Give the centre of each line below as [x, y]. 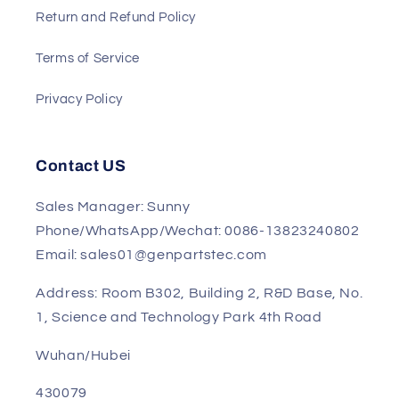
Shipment [66, 12]
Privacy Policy [79, 175]
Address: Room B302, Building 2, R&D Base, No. [199, 369]
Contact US [81, 243]
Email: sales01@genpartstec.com [151, 332]
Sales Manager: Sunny [113, 284]
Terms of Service [88, 134]
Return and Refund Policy [116, 94]
